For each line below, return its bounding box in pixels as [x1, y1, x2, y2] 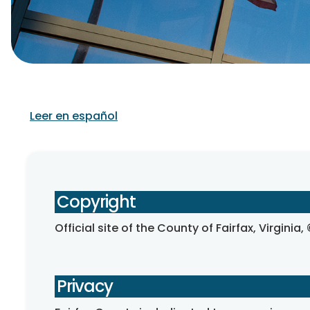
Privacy [57, 275, 113, 298]
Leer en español [30, 108, 118, 124]
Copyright [57, 190, 136, 213]
